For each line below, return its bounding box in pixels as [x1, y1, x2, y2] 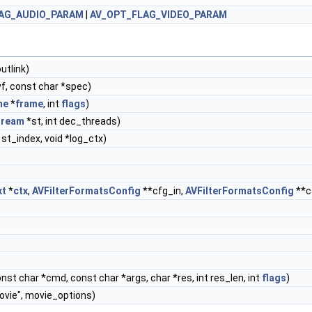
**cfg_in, [141, 185, 185, 196]
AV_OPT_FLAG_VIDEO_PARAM [90, 9, 227, 20]
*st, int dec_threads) [24, 116, 120, 127]
